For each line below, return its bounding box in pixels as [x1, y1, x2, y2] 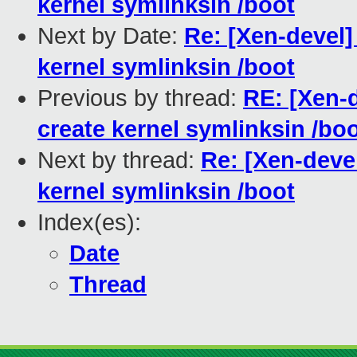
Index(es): [37, 210, 141, 236]
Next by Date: [37, 23, 184, 49]
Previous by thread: [37, 85, 243, 112]
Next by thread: [37, 147, 201, 174]
